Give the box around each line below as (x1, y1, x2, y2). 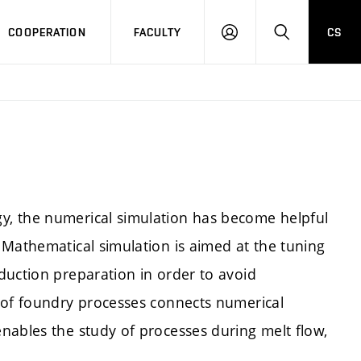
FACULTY (133, 25, 182, 39)
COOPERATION (8, 25, 86, 39)
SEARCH (280, 32, 325, 45)
